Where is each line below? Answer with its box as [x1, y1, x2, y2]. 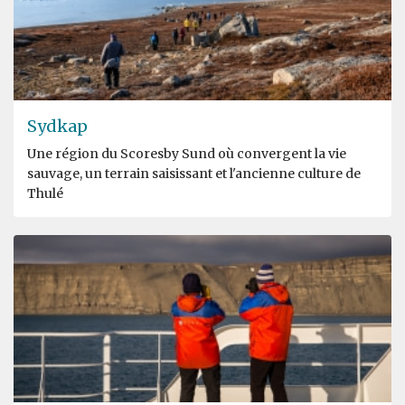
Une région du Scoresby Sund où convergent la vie [27, 145, 346, 162]
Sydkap [27, 115, 88, 137]
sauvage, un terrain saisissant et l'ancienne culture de [27, 165, 361, 182]
